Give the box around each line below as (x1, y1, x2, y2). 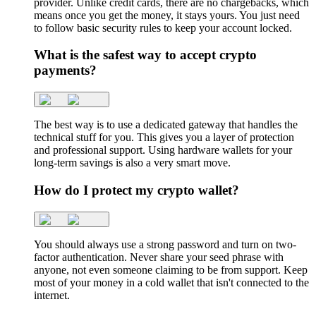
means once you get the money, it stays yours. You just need (34, 8, 300, 21)
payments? (34, 63, 97, 78)
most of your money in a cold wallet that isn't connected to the (34, 276, 309, 288)
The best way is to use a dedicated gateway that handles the (34, 119, 298, 131)
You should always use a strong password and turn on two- (34, 238, 296, 250)
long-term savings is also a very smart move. (34, 157, 231, 169)
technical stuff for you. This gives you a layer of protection (34, 131, 294, 144)
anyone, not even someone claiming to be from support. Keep (34, 263, 308, 276)
